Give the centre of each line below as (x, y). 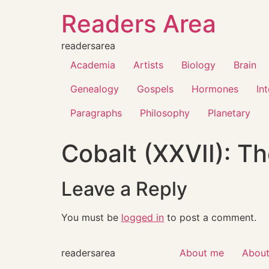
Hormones (215, 89)
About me (202, 253)
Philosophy (165, 113)
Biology (198, 65)
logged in (143, 217)
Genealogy (95, 89)
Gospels (155, 89)
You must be (91, 217)
